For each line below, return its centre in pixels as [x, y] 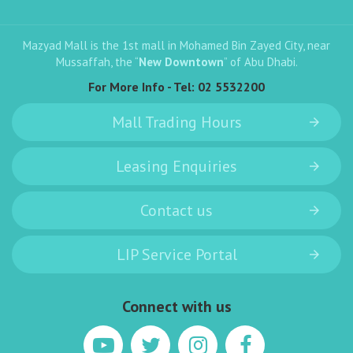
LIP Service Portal [176, 255]
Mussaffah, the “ [97, 62]
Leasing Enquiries [176, 167]
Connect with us [176, 307]
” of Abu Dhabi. [260, 62]
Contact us [176, 211]
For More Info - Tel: [143, 87]
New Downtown [181, 62]
